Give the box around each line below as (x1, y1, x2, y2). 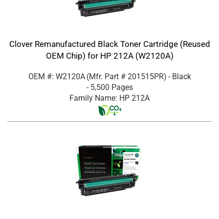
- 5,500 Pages (86, 82, 133, 92)
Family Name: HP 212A (69, 93, 150, 103)
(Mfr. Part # (86, 71, 128, 81)
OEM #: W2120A (28, 71, 85, 81)
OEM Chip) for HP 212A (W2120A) (45, 50, 174, 61)
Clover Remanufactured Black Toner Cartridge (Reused (9, 39, 210, 49)
